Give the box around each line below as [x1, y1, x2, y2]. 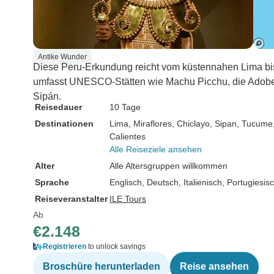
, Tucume [237, 119, 273, 128]
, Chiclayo [172, 119, 210, 128]
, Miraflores [128, 119, 172, 128]
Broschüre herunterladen [43, 261, 160, 272]
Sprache [35, 177, 69, 187]
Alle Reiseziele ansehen [109, 144, 202, 154]
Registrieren [43, 242, 86, 251]
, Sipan [210, 119, 237, 128]
